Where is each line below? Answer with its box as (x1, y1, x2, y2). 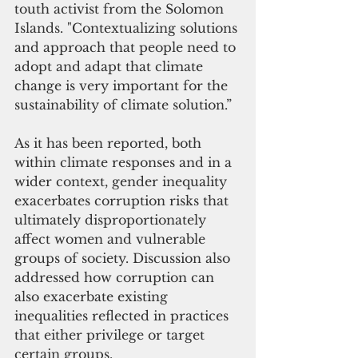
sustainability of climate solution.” (14, 96, 236, 113)
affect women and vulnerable (14, 230, 209, 247)
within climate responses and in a (14, 153, 236, 170)
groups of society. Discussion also (14, 249, 234, 266)
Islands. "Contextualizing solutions (14, 19, 241, 36)
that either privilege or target (14, 326, 209, 343)
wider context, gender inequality (14, 173, 231, 189)
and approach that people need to (14, 38, 240, 55)
